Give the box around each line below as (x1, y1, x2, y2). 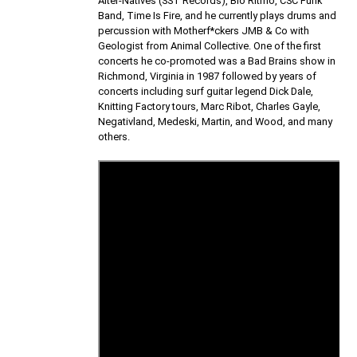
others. (98, 130, 131, 143)
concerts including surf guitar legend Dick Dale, (98, 84, 314, 97)
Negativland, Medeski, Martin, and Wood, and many (98, 115, 333, 127)
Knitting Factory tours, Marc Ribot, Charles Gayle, (98, 100, 321, 112)
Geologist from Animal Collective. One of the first (98, 39, 322, 52)
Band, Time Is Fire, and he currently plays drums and (98, 9, 337, 22)
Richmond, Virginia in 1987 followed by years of (98, 69, 317, 82)
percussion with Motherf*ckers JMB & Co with (98, 24, 310, 37)
